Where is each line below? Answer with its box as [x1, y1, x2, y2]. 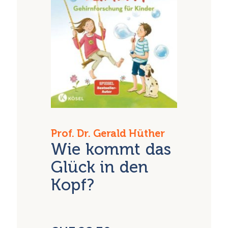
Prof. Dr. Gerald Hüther [51, 127, 165, 139]
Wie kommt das [51, 139, 172, 159]
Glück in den [51, 157, 148, 177]
